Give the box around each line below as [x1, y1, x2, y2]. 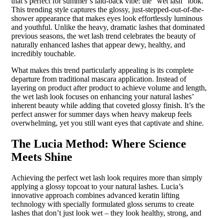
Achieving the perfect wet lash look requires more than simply [11, 173, 202, 182]
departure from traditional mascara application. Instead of [11, 75, 186, 83]
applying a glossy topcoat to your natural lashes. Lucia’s [11, 182, 183, 191]
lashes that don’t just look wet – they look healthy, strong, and [11, 208, 201, 217]
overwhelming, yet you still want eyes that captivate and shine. [11, 119, 204, 127]
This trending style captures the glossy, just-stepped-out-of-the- [11, 5, 204, 14]
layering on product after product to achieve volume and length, [11, 84, 207, 92]
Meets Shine [11, 150, 72, 163]
